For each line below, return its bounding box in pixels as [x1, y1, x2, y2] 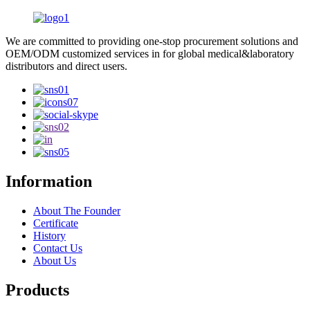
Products [6, 280, 69, 299]
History [33, 230, 66, 242]
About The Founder [33, 205, 120, 217]
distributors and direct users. [6, 60, 127, 73]
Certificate [33, 217, 78, 230]
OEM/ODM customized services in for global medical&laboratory [6, 48, 294, 60]
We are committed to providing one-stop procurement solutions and [6, 35, 298, 48]
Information [6, 172, 92, 191]
